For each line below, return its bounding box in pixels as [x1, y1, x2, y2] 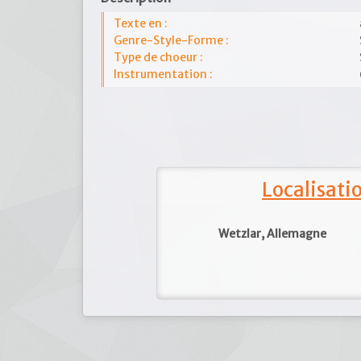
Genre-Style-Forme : [114, 33, 229, 48]
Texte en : [114, 16, 168, 31]
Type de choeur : [114, 50, 203, 64]
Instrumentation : [114, 67, 213, 81]
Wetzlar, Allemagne [218, 226, 327, 241]
